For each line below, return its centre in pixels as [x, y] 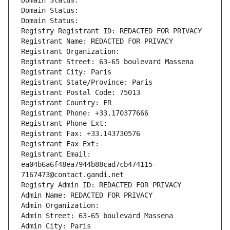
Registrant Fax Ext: [60, 144]
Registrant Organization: [72, 52]
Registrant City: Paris [66, 72]
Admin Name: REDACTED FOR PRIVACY [87, 195]
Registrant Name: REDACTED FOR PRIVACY [97, 41]
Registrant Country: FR [66, 103]
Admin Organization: [62, 206]
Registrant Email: [56, 154]
